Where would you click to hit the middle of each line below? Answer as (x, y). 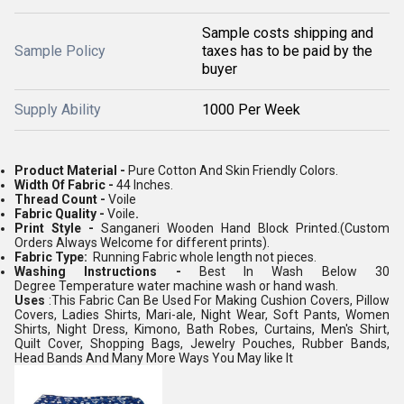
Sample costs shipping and (288, 33)
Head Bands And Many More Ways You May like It (155, 358)
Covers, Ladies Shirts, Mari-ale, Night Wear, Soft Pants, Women (202, 315)
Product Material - (71, 170)
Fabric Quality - (61, 214)
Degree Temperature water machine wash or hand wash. (176, 286)
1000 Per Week (251, 110)
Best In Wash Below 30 (294, 271)
